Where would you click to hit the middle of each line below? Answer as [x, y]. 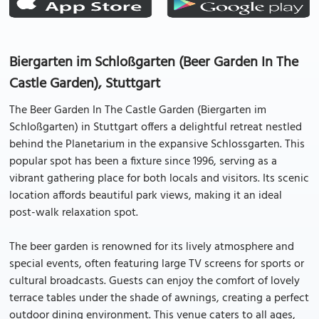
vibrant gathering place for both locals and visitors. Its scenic [159, 179]
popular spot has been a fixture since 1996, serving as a [143, 162]
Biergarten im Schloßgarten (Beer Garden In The [154, 63]
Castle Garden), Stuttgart [85, 84]
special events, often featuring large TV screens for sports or [157, 264]
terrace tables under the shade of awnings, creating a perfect [159, 298]
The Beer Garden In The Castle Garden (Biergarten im [138, 110]
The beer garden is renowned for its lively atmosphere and [152, 247]
